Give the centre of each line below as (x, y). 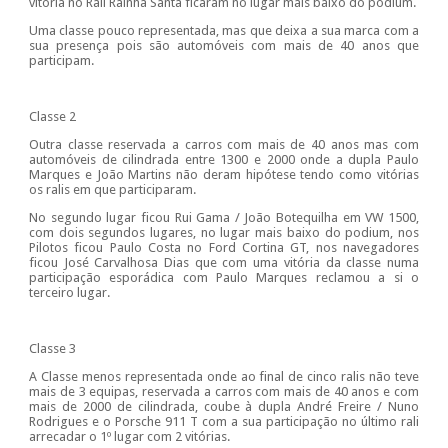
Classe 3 (52, 349)
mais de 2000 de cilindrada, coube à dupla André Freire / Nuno (224, 407)
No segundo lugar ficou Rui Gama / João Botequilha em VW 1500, (224, 218)
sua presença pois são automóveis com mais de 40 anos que (224, 46)
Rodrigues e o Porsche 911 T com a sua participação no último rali (224, 422)
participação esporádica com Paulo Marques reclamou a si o (224, 278)
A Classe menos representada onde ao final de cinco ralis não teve (224, 377)
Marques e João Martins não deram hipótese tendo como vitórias (224, 175)
